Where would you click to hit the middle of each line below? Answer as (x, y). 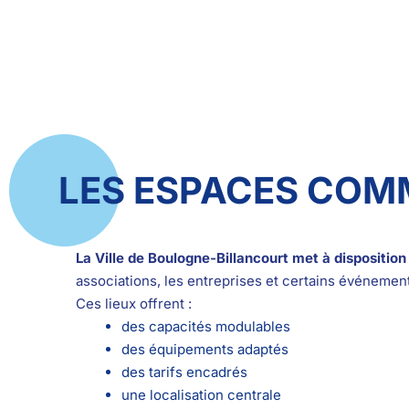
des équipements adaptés (204, 350)
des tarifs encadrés (184, 372)
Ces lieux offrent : (133, 304)
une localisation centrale (201, 395)
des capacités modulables (205, 327)
